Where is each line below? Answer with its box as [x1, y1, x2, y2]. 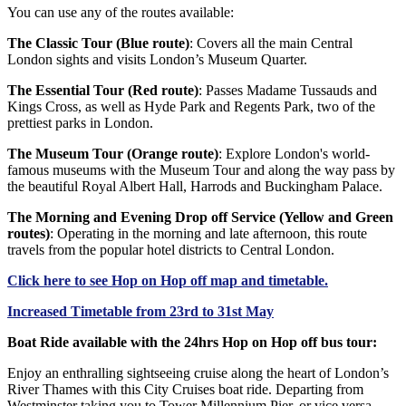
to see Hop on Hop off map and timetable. [71, 273, 328, 289]
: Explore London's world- [218, 146, 370, 162]
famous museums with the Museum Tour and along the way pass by [7, 162, 395, 179]
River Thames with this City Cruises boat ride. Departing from [7, 382, 363, 398]
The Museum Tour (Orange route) [7, 146, 218, 162]
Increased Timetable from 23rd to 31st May [7, 304, 274, 320]
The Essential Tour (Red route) [7, 82, 198, 99]
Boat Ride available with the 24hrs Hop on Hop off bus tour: [7, 334, 377, 351]
